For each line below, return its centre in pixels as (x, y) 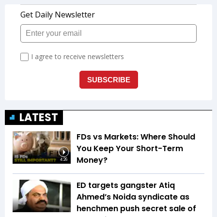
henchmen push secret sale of (136, 208)
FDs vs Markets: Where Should (136, 137)
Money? (92, 160)
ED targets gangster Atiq (126, 185)
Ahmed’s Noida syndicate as (133, 197)
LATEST (39, 117)
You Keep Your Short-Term (130, 148)
